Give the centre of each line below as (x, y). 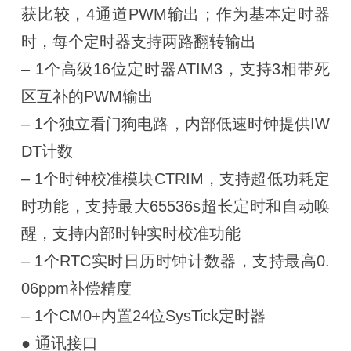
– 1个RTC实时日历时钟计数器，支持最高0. (175, 261)
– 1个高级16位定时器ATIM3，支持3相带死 (175, 69)
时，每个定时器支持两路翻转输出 (138, 41)
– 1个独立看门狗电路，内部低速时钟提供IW (175, 123)
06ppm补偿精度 (76, 288)
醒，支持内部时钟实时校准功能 (130, 233)
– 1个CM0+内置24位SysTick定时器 (143, 315)
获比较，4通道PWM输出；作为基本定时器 (175, 14)
